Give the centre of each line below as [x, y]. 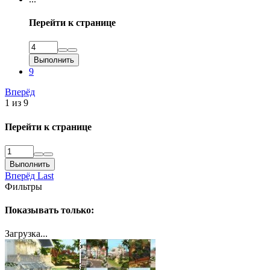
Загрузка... [26, 234]
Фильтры [24, 186]
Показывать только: [49, 210]
